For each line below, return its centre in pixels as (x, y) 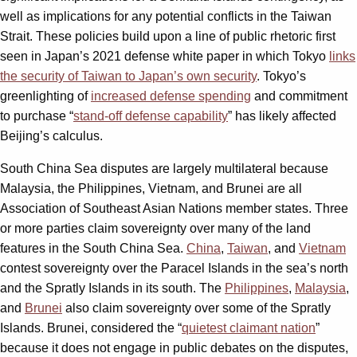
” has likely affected (282, 116)
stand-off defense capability (151, 116)
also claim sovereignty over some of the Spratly (196, 308)
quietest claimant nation (249, 328)
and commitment (299, 96)
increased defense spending (171, 96)
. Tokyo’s (281, 76)
